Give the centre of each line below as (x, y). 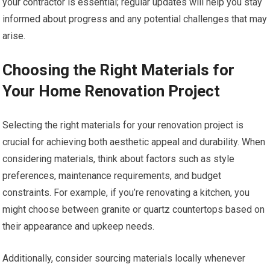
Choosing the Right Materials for (119, 70)
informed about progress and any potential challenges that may (135, 19)
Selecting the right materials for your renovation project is (123, 125)
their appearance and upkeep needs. (79, 226)
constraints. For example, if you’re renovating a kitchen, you (126, 192)
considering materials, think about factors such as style (119, 159)
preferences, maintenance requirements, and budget (112, 175)
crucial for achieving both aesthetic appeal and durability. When (134, 142)
